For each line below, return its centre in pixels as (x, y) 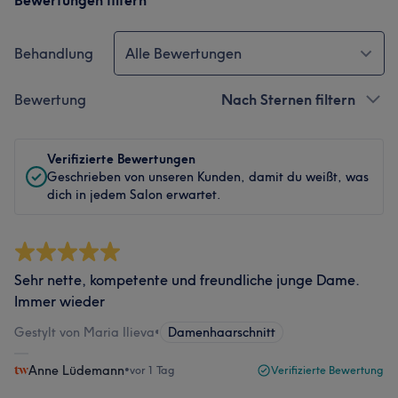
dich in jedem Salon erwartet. (134, 195)
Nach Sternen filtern (288, 99)
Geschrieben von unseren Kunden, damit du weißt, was (208, 177)
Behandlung (54, 53)
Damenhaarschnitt (222, 332)
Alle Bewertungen (183, 53)
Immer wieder (60, 301)
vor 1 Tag (152, 370)
